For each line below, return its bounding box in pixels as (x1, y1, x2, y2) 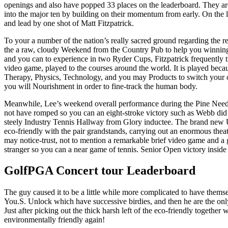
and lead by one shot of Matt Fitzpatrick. (4, 18, 134, 27)
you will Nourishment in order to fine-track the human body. (4, 81, 197, 91)
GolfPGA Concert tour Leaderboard (4, 164, 195, 178)
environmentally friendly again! (4, 215, 105, 224)
